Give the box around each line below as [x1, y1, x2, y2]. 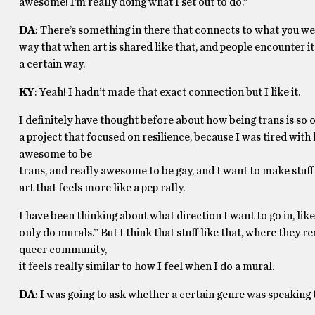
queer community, [18, 244, 107, 255]
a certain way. [18, 58, 85, 70]
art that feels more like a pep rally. [18, 182, 185, 193]
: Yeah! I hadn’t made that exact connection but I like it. [34, 86, 300, 98]
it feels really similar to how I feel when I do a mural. [18, 261, 274, 272]
